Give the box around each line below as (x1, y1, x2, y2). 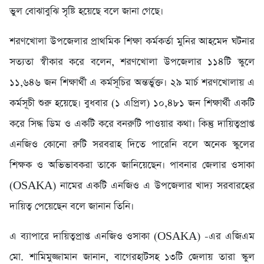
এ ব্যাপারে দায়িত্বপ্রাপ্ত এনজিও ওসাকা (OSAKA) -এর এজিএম (9, 230, 255, 244)
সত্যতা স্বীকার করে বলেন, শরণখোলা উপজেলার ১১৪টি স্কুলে (9, 55, 255, 70)
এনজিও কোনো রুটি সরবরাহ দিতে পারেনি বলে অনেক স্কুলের (9, 138, 255, 152)
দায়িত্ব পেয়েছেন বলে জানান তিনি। (9, 200, 134, 214)
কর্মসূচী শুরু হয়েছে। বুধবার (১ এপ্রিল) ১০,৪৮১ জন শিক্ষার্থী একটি (9, 97, 255, 111)
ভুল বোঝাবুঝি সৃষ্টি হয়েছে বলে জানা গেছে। (9, 5, 163, 19)
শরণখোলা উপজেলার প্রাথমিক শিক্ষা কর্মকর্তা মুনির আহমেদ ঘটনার (9, 35, 255, 49)
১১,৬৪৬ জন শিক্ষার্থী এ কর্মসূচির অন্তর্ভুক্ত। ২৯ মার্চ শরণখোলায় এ (9, 76, 255, 90)
